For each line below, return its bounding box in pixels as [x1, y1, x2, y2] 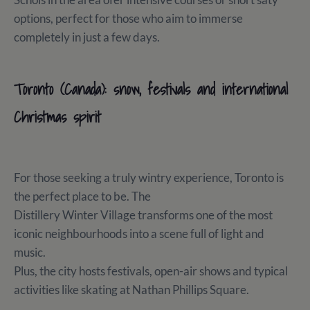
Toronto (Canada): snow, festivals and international [14, 77, 288, 102]
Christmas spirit [14, 104, 101, 129]
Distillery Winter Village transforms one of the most [14, 208, 273, 223]
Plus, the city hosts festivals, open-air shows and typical [14, 264, 288, 279]
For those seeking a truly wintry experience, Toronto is [14, 170, 284, 185]
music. [14, 245, 46, 260]
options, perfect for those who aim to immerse [14, 11, 243, 26]
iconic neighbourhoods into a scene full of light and [14, 226, 264, 241]
